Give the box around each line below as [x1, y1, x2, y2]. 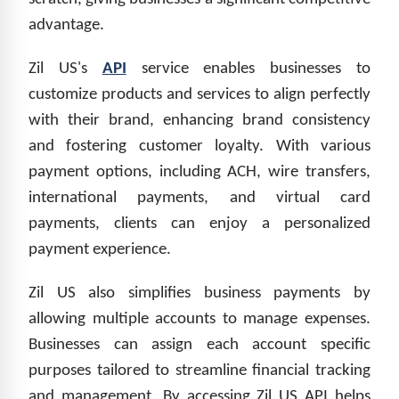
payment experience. [28, 240, 171, 258]
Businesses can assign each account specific [28, 336, 370, 354]
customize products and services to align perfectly [28, 85, 370, 103]
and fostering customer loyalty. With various [28, 137, 370, 155]
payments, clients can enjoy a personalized [28, 215, 370, 232]
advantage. [28, 16, 104, 34]
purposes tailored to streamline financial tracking [28, 362, 370, 379]
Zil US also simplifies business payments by [28, 284, 370, 302]
